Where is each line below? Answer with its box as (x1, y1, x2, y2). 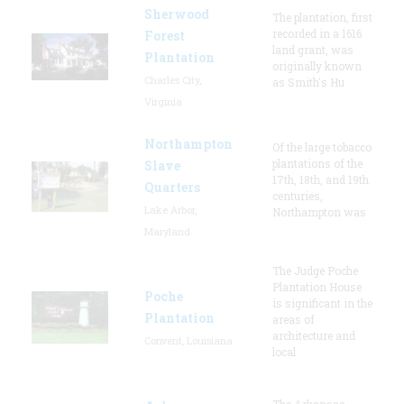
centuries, (272, 188, 323, 203)
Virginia (144, 94, 182, 108)
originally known (272, 58, 362, 73)
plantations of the (272, 155, 363, 170)
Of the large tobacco (272, 139, 372, 154)
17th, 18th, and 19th (272, 171, 369, 187)
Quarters (144, 178, 200, 196)
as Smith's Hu (272, 74, 344, 89)
